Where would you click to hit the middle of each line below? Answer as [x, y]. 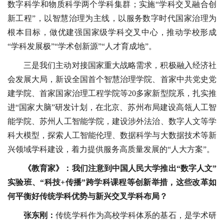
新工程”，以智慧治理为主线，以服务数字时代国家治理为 [112, 18]
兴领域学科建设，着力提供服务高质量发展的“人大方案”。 [111, 149]
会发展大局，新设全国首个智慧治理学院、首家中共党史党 [112, 79]
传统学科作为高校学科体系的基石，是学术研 [136, 215]
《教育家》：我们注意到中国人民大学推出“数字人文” [120, 168]
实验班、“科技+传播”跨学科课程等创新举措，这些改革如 [112, 182]
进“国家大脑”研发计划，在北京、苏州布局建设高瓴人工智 [112, 107]
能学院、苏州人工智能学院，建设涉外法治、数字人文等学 [112, 121]
